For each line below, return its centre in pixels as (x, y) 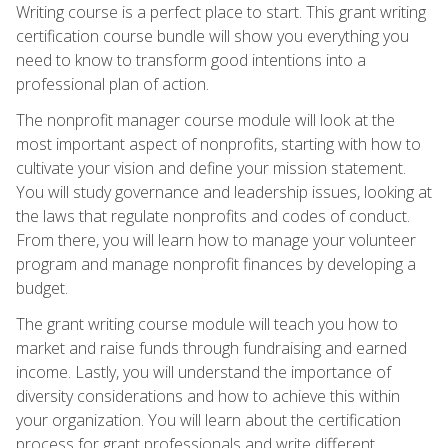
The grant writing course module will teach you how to (207, 323)
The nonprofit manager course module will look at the (205, 119)
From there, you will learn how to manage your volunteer (216, 239)
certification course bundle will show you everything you (212, 35)
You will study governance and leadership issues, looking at (224, 191)
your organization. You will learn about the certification (208, 419)
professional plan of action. (112, 83)
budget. (42, 287)
